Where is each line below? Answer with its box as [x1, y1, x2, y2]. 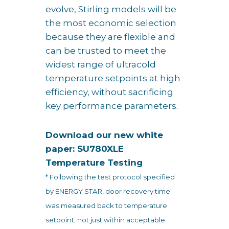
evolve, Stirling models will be [45, 4, 176, 14]
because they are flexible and [45, 31, 175, 42]
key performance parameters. [45, 100, 178, 111]
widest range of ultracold [45, 59, 156, 70]
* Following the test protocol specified [45, 172, 175, 181]
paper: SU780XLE [45, 143, 124, 154]
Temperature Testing [45, 157, 143, 168]
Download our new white [45, 129, 163, 140]
